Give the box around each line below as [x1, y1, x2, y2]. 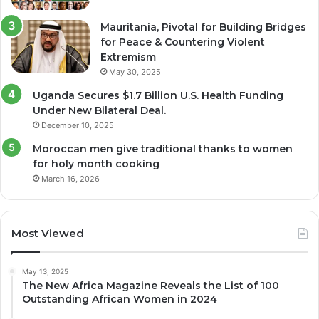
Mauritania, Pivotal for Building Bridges [100, 20, 306, 33]
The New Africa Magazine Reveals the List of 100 [22, 278, 279, 292]
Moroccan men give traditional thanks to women [33, 142, 293, 155]
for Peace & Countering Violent [100, 35, 265, 48]
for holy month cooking [33, 157, 159, 170]
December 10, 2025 [41, 120, 114, 130]
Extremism [100, 50, 156, 63]
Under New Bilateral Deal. [33, 103, 166, 117]
